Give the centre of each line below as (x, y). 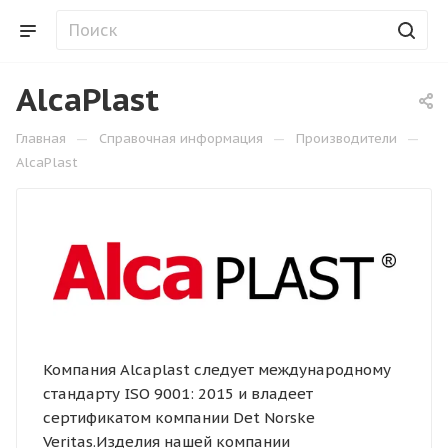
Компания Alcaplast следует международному (216, 369)
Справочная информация (181, 138)
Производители (346, 138)
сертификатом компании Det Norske (178, 417)
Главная (41, 138)
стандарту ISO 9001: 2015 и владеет (177, 393)
